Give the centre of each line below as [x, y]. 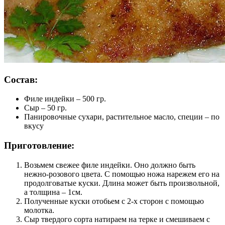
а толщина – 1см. [53, 192]
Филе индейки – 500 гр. [65, 99]
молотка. [39, 210]
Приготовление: [39, 146]
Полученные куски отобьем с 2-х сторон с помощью [114, 201]
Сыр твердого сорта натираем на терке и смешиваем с [117, 219]
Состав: [21, 79]
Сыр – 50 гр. [45, 108]
